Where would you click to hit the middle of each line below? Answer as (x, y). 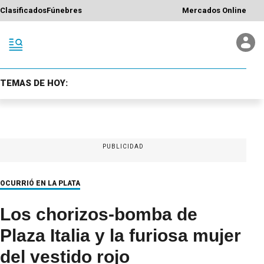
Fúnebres (64, 11)
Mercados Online (214, 11)
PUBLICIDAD (123, 146)
